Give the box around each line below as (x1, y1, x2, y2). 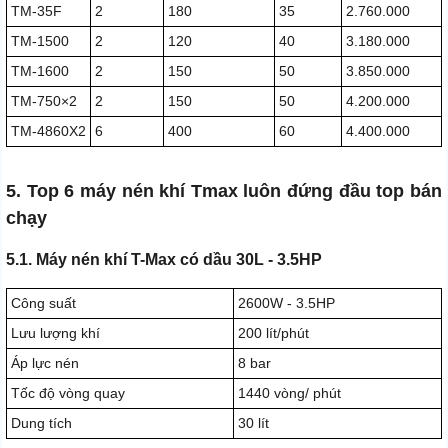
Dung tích (11, 415, 72, 432)
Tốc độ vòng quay (11, 385, 125, 402)
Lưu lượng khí (11, 325, 100, 342)
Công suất (11, 295, 76, 312)
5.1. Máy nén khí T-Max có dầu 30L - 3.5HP (6, 251, 322, 269)
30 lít (238, 415, 269, 432)
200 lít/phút (238, 325, 309, 342)
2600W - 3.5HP (238, 295, 335, 312)
